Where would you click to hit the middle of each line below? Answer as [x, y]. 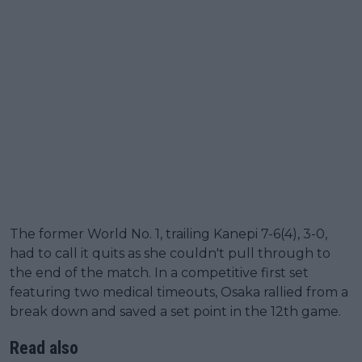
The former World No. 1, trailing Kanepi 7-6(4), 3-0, [168, 234]
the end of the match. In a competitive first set [159, 272]
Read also [44, 347]
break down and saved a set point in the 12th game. [175, 311]
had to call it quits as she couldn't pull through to [170, 253]
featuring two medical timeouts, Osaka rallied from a [179, 292]
